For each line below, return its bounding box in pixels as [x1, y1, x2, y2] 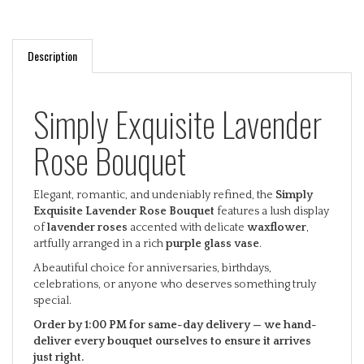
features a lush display [214, 190, 329, 204]
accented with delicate [128, 206, 247, 220]
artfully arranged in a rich [33, 223, 166, 236]
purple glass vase [166, 223, 259, 236]
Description [28, 32, 77, 50]
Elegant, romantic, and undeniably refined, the [33, 174, 275, 188]
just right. [33, 336, 84, 350]
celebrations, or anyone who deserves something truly [33, 263, 316, 277]
